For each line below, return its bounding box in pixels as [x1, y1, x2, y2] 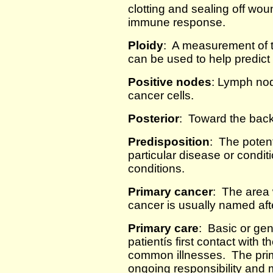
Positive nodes [128, 76, 211, 88]
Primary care [128, 222, 199, 235]
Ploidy [128, 39, 163, 52]
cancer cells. [128, 89, 197, 102]
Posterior [128, 112, 179, 125]
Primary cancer [128, 185, 213, 198]
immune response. [128, 16, 225, 29]
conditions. [128, 162, 188, 175]
